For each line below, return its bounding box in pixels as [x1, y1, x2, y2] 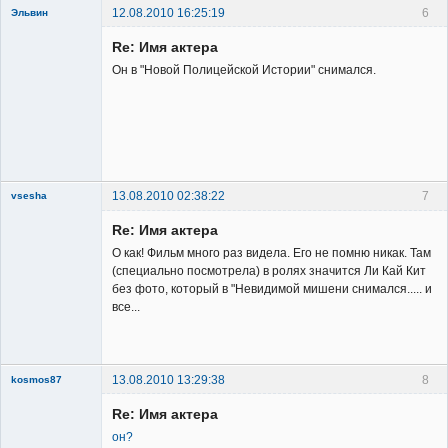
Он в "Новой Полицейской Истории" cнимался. [112, 63, 376, 78]
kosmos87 [11, 373, 62, 385]
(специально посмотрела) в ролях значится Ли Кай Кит [112, 264, 426, 279]
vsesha [11, 190, 47, 202]
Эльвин [11, 7, 48, 19]
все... [112, 300, 140, 315]
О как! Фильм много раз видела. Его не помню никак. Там [112, 246, 431, 261]
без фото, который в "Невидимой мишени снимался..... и [112, 282, 432, 297]
